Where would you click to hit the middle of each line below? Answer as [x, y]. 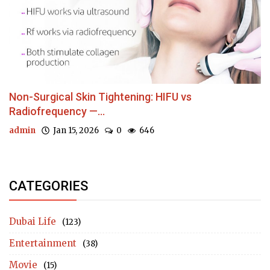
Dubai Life [33, 221]
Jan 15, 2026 [74, 130]
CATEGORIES [49, 186]
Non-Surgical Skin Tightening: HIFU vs [100, 96]
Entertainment [43, 243]
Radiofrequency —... [57, 111]
